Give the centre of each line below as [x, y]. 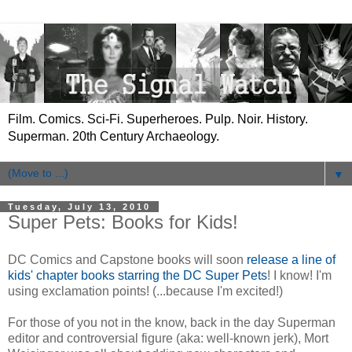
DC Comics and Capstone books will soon [127, 259]
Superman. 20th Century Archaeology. [114, 136]
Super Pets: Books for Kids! [123, 222]
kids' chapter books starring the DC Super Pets [137, 275]
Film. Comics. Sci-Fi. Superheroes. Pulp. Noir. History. [158, 119]
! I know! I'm [299, 275]
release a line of [291, 259]
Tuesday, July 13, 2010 [79, 206]
